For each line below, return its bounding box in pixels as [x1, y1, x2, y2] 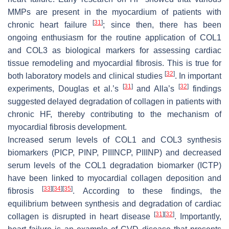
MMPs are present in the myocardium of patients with [8, 7, 221, 16]
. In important [174, 71, 221, 80]
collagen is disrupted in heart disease [8, 212, 154, 221]
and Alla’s [132, 84, 179, 93]
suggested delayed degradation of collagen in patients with [8, 97, 221, 106]
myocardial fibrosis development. [8, 122, 127, 131]
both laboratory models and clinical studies [8, 71, 165, 80]
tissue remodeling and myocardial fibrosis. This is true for [8, 58, 221, 67]
